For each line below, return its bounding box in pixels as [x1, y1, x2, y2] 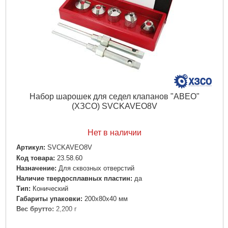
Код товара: [16, 154, 55, 162]
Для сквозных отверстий [58, 164, 134, 172]
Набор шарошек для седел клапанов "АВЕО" [29, 92, 199, 101]
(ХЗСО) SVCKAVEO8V [71, 102, 157, 111]
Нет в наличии [87, 128, 141, 137]
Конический [32, 184, 68, 192]
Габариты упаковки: [16, 194, 82, 203]
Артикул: [16, 144, 45, 152]
